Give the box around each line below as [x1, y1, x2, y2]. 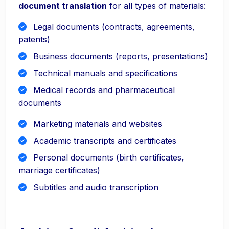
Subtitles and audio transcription [31, 182, 158, 192]
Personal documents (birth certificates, [31, 152, 184, 163]
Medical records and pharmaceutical [31, 85, 175, 95]
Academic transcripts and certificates [31, 135, 176, 146]
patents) [18, 34, 50, 44]
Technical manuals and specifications [31, 68, 177, 78]
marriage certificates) [18, 165, 100, 175]
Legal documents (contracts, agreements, [31, 21, 195, 32]
